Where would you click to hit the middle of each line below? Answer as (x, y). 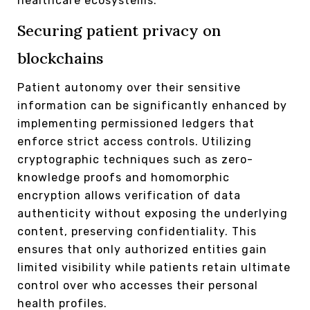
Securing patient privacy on (119, 30)
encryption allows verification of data (129, 195)
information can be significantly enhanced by (152, 105)
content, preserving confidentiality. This (137, 231)
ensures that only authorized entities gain (142, 249)
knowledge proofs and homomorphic (124, 177)
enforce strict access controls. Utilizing (135, 141)
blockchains (60, 58)
